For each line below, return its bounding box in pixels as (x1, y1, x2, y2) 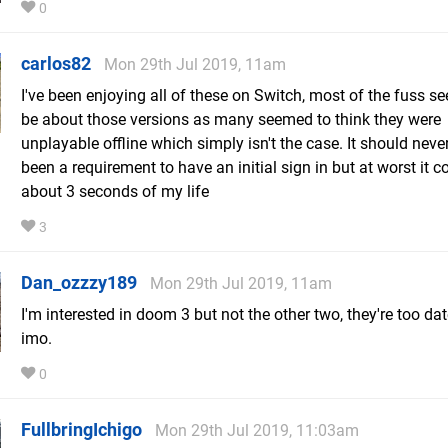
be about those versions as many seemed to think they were (21, 110, 441, 130)
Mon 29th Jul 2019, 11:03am (155, 421, 359, 441)
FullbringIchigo (21, 419, 142, 441)
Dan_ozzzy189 (21, 272, 137, 294)
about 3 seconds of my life (21, 182, 209, 202)
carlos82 (21, 53, 91, 75)
